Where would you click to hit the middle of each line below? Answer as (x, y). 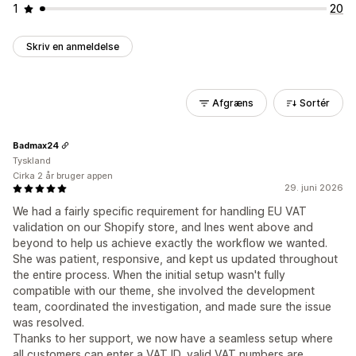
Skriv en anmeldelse (73, 46)
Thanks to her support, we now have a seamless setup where (173, 338)
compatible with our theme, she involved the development (164, 290)
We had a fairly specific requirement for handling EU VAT (160, 211)
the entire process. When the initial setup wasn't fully (149, 275)
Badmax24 (36, 145)
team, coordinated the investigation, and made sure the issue (172, 306)
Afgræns (233, 103)
